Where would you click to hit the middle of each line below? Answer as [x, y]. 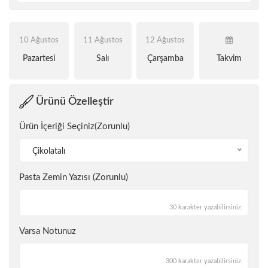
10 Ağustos [39, 40]
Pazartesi [39, 58]
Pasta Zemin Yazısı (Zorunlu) [74, 177]
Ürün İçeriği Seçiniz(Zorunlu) [74, 126]
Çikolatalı [49, 151]
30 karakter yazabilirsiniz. [206, 207]
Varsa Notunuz [48, 231]
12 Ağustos [165, 40]
